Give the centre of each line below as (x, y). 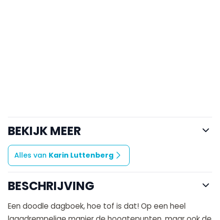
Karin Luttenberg (81, 155)
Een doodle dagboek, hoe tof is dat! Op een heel (97, 206)
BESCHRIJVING (51, 186)
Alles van (31, 155)
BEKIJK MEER (44, 131)
